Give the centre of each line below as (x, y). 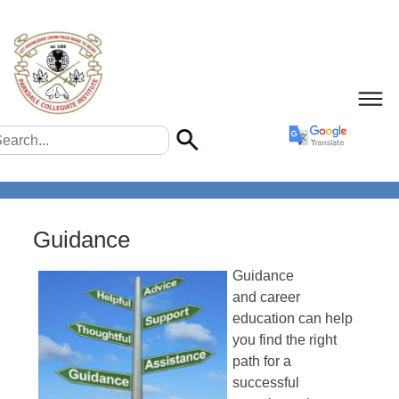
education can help (292, 319)
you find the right (284, 340)
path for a (261, 362)
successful (265, 383)
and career (266, 297)
